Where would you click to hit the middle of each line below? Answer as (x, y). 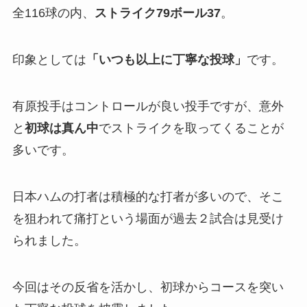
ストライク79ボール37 (157, 13)
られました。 (49, 240)
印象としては (49, 60)
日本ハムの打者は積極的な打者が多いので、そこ (148, 196)
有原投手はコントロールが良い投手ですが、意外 (148, 106)
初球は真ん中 (61, 128)
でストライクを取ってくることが (191, 128)
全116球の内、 (53, 13)
